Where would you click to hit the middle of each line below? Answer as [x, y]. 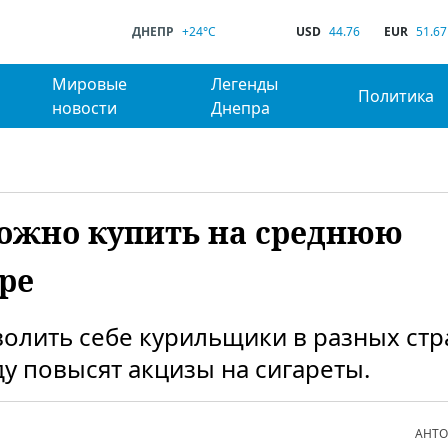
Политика [396, 96]
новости [84, 108]
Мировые [89, 84]
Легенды [245, 84]
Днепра [241, 108]
